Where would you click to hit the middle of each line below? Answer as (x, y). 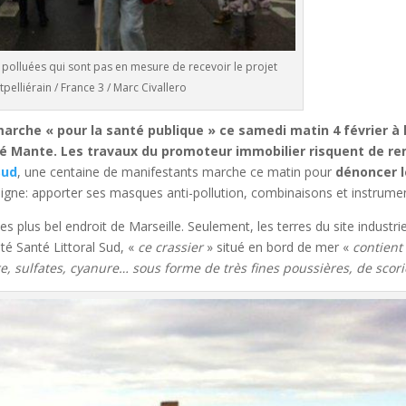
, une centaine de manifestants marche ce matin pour (177, 171)
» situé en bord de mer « (278, 246)
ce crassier (171, 246)
